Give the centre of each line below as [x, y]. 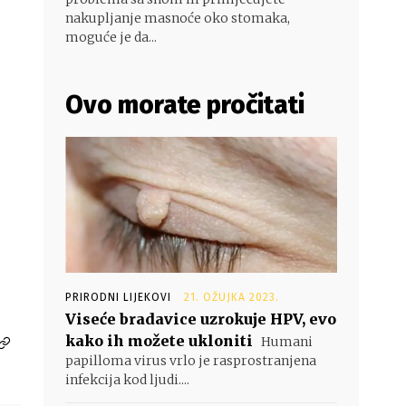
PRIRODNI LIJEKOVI [118, 297]
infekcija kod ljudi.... [127, 380]
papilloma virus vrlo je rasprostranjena [191, 361]
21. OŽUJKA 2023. [232, 297]
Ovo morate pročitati [185, 105]
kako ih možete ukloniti [159, 341]
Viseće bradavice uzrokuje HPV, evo [201, 319]
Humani [285, 342]
